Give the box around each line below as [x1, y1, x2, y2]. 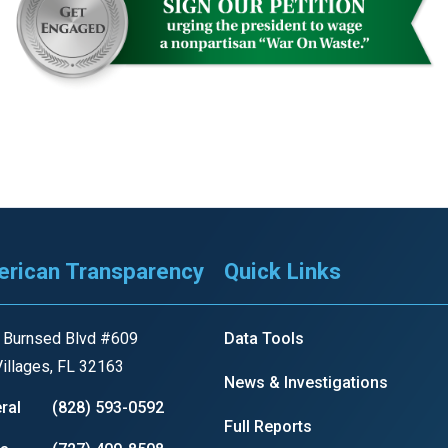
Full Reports [223, 417, 312, 437]
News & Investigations [223, 373, 388, 393]
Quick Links [223, 258, 341, 285]
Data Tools [223, 329, 304, 349]
